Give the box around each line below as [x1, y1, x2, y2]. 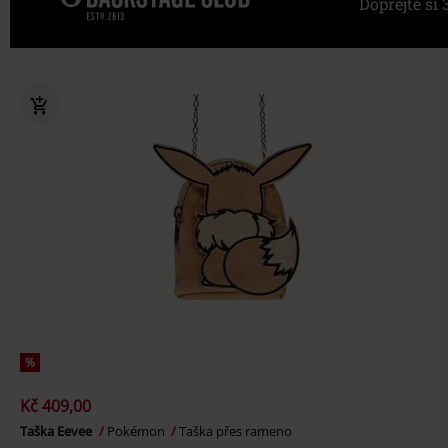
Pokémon [107, 422, 168, 441]
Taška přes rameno [179, 422, 292, 441]
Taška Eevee [20, 422, 95, 441]
